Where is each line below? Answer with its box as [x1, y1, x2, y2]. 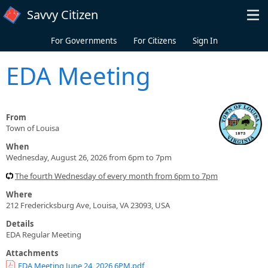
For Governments [50, 35, 117, 46]
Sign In [192, 35, 218, 46]
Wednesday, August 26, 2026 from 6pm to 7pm [6, 151, 172, 163]
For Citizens [133, 35, 176, 46]
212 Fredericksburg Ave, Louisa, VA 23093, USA [6, 199, 170, 211]
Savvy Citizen [27, 7, 98, 23]
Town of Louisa [6, 122, 59, 133]
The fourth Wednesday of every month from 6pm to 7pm [15, 170, 218, 181]
